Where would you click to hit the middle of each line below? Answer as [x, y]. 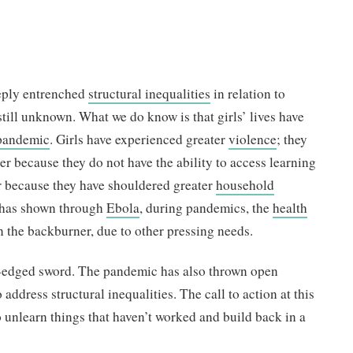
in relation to [248, 93]
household [245, 185]
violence [253, 139]
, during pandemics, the [206, 208]
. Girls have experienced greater [139, 139]
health [290, 208]
